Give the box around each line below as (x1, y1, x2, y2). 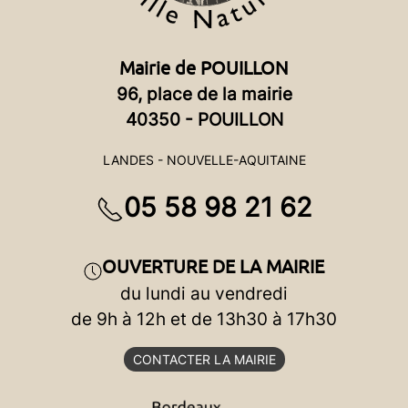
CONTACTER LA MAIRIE (132, 351, 276, 367)
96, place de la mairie (116, 83, 292, 106)
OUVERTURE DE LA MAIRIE (102, 256, 324, 278)
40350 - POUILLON (125, 108, 283, 131)
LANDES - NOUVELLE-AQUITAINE (102, 152, 306, 168)
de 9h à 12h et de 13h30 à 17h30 (71, 307, 337, 330)
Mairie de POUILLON (119, 57, 289, 79)
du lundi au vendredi (120, 281, 288, 304)
